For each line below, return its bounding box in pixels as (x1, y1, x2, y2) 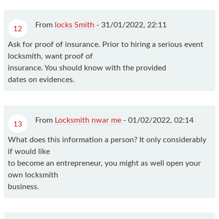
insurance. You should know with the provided (8, 64, 166, 72)
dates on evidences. (8, 75, 75, 84)
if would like (8, 147, 50, 155)
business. (8, 182, 39, 191)
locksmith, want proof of (8, 52, 93, 60)
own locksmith (8, 171, 58, 179)
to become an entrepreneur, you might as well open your (8, 159, 201, 167)
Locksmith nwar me (55, 116, 121, 124)
